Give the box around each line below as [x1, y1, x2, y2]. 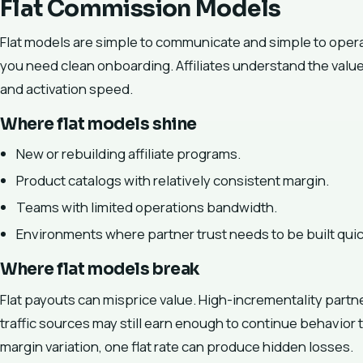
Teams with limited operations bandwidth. [16, 198, 277, 217]
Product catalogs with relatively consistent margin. [16, 171, 329, 190]
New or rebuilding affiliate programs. [16, 144, 241, 164]
